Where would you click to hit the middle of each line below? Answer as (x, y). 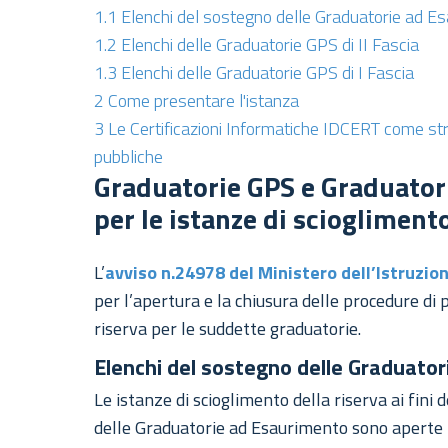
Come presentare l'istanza (204, 101)
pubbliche (129, 157)
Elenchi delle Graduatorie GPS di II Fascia (270, 45)
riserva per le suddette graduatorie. (228, 329)
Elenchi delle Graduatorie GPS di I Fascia (268, 73)
